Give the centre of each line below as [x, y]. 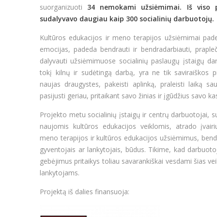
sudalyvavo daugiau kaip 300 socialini [103, 19]
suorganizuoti [64, 7]
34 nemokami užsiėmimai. [137, 7]
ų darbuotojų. [191, 19]
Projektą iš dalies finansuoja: [87, 192]
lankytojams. [60, 173]
